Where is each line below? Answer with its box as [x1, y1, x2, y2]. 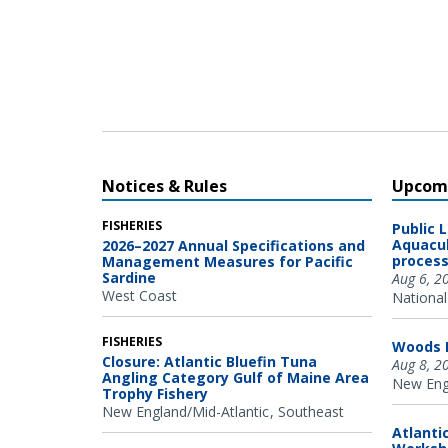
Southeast [278, 401, 344, 421]
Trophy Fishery [102, 383, 208, 403]
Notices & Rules [102, 174, 227, 197]
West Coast [102, 285, 177, 305]
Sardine [102, 267, 156, 287]
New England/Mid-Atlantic [102, 401, 269, 421]
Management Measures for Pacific [102, 251, 353, 271]
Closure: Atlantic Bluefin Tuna [102, 351, 317, 371]
